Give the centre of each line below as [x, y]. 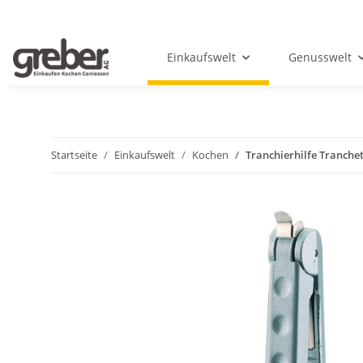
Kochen [210, 155]
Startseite [74, 155]
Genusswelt [320, 58]
